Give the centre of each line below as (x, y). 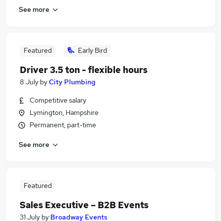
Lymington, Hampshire (64, 112)
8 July (29, 82)
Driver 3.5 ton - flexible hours (84, 70)
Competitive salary (58, 100)
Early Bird (92, 50)
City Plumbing (72, 82)
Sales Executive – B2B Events (84, 205)
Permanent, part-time (63, 125)
